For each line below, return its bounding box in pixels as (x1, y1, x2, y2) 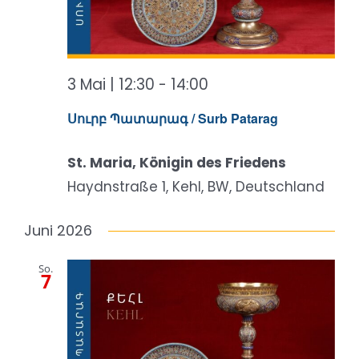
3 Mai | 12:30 (67, 74, 155, 96)
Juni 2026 (24, 220, 92, 240)
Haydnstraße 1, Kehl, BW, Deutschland (67, 177, 325, 196)
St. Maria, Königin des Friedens (67, 153, 286, 172)
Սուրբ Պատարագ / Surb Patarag (67, 109, 278, 127)
